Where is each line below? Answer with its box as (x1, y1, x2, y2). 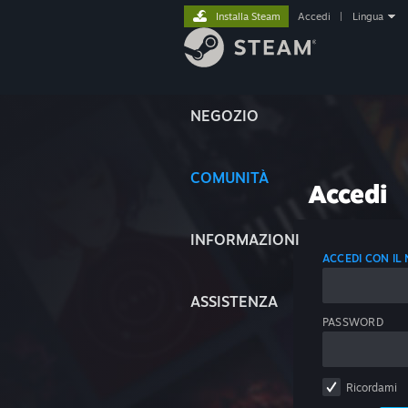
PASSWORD (322, 315, 383, 329)
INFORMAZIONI (190, 230, 300, 249)
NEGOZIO (190, 107, 259, 125)
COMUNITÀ (190, 168, 269, 187)
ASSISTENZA (190, 292, 278, 311)
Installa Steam (216, 10, 280, 23)
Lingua (352, 10, 383, 23)
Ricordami (346, 380, 397, 394)
